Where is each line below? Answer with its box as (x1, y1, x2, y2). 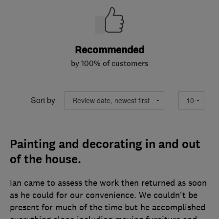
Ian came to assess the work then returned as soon (10, 177, 207, 188)
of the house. (10, 151, 81, 167)
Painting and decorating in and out (10, 136, 200, 152)
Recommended (75, 43, 144, 57)
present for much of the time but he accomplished (10, 201, 205, 213)
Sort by (31, 94, 55, 106)
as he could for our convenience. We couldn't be (10, 189, 197, 200)
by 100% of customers (70, 58, 149, 68)
